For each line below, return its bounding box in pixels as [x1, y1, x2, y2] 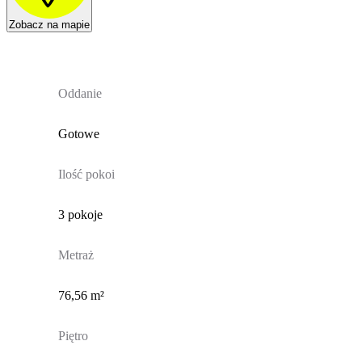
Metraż [57, 248, 94, 263]
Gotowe [57, 127, 99, 141]
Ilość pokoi [57, 167, 115, 182]
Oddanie [57, 86, 102, 101]
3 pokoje [57, 208, 103, 222]
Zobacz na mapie [9, 19, 90, 32]
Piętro [57, 329, 88, 343]
